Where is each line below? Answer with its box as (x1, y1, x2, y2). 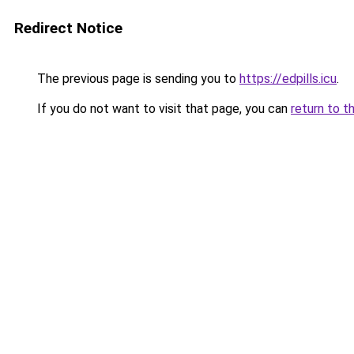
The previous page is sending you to (34, 71, 239, 86)
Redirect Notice (14, 19, 122, 37)
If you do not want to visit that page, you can (34, 101, 291, 116)
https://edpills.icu (239, 71, 337, 86)
